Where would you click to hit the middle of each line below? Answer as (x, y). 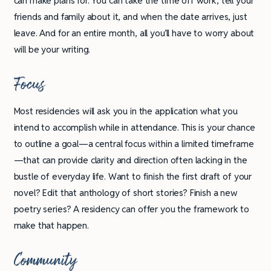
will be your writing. (52, 50)
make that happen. (51, 226)
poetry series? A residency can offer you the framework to (131, 209)
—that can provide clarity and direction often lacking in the (130, 160)
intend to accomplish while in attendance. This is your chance (134, 128)
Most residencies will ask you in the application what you (126, 111)
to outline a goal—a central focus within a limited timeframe (134, 144)
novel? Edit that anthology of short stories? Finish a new (126, 193)
